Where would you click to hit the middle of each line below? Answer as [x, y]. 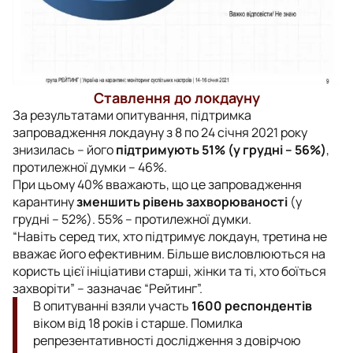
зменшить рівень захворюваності [182, 201]
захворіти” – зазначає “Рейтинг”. [108, 288]
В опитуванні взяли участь [112, 305]
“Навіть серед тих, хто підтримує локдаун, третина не [170, 236]
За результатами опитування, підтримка [132, 115]
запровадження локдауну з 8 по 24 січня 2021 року [160, 132]
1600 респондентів [252, 305]
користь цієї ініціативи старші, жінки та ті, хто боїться [169, 271]
